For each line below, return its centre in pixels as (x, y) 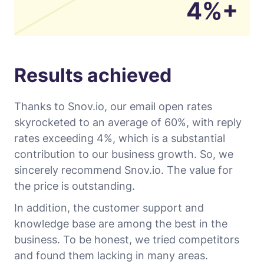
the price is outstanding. (75, 186)
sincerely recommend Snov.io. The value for (123, 170)
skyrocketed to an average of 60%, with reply (128, 122)
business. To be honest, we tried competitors (127, 239)
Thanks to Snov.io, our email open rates (113, 106)
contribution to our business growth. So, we (124, 154)
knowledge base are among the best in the (121, 223)
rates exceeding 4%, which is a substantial (120, 138)
